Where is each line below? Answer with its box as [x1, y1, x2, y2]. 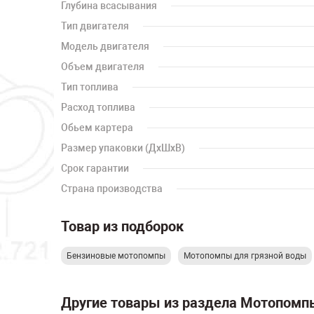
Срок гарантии [61, 163, 129, 174]
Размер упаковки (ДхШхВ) [61, 142, 185, 153]
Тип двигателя [61, 20, 129, 32]
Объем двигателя [61, 61, 144, 72]
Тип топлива [61, 81, 118, 93]
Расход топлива [61, 102, 135, 113]
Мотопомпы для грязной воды [184, 251, 306, 261]
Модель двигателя [61, 41, 149, 52]
